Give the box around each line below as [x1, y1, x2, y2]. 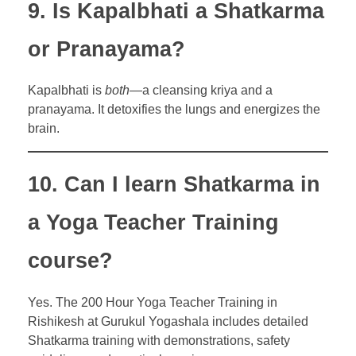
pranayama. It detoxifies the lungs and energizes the [28, 103, 320, 117]
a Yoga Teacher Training [28, 211, 279, 235]
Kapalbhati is [28, 83, 105, 98]
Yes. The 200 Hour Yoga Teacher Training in [28, 295, 277, 309]
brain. [28, 122, 60, 136]
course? [28, 249, 113, 273]
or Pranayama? [28, 37, 185, 62]
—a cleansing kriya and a [130, 83, 273, 98]
